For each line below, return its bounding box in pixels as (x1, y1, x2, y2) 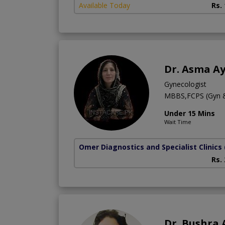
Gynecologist (164, 79, 206, 89)
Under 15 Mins (164, 108, 215, 118)
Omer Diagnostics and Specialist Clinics (79, 142, 222, 152)
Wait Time (164, 118, 191, 126)
